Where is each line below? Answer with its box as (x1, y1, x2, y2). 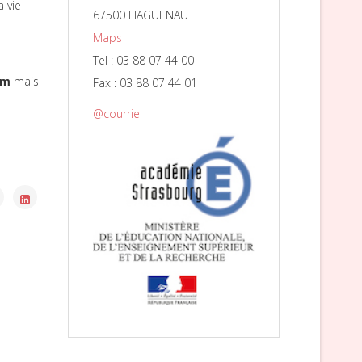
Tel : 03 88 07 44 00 (92, 53, 194, 69)
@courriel (92, 106, 142, 122)
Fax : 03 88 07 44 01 (92, 75, 197, 91)
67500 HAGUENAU (92, 7, 188, 23)
